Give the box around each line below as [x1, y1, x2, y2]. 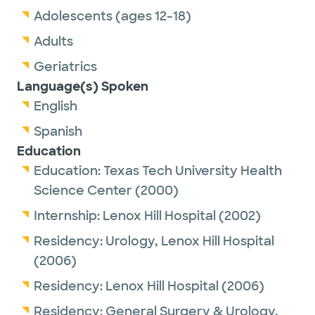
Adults [34, 33, 73, 50]
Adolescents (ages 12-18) [34, 8, 191, 25]
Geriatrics [34, 58, 97, 75]
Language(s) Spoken [17, 78, 148, 95]
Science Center [34, 182, 132, 199]
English [34, 98, 77, 115]
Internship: [34, 207, 103, 224]
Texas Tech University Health [103, 162, 282, 179]
